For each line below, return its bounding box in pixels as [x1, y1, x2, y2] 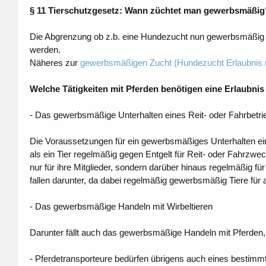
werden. [29, 45, 61, 55]
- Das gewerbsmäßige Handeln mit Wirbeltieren [29, 201, 213, 212]
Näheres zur [29, 58, 80, 68]
